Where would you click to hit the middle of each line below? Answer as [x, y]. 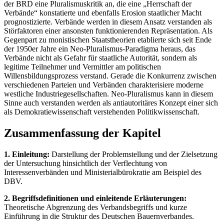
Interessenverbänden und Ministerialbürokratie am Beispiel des [103, 172]
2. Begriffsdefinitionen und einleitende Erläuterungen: [95, 198]
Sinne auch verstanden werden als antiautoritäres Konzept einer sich [111, 103]
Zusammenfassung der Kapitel [82, 133]
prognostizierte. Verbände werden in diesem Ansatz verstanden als [108, 22]
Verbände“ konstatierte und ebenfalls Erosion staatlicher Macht [103, 13]
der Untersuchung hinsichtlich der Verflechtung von [85, 163]
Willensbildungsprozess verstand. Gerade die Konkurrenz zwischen [110, 76]
